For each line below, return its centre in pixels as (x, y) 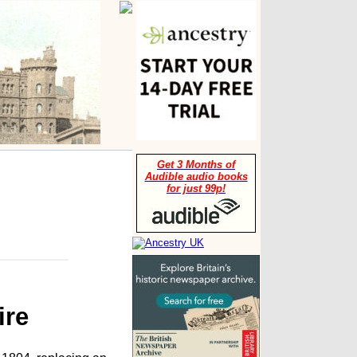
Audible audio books (196, 177)
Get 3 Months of (196, 165)
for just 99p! (196, 188)
